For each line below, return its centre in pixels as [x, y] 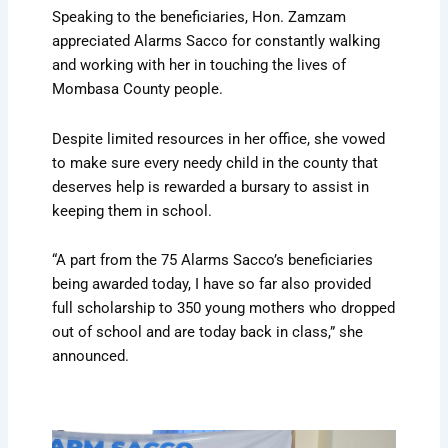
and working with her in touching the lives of [199, 65]
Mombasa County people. [138, 89]
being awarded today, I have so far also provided [212, 284]
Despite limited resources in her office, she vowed [219, 138]
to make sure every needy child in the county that [215, 162]
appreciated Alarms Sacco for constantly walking [216, 41]
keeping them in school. [132, 210]
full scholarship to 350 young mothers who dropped [224, 308]
